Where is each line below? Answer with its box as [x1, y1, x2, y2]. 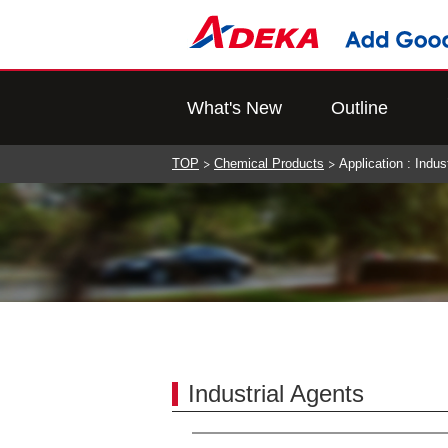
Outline [331, 98, 388, 118]
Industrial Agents [188, 380, 364, 407]
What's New [187, 98, 282, 118]
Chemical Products [214, 157, 324, 171]
